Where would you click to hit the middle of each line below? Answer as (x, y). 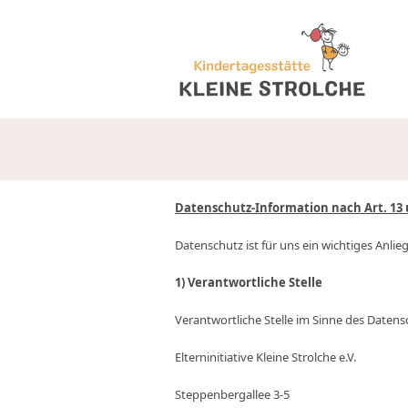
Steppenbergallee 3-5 (232, 394)
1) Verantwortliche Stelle (249, 282)
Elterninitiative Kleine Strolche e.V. (265, 357)
